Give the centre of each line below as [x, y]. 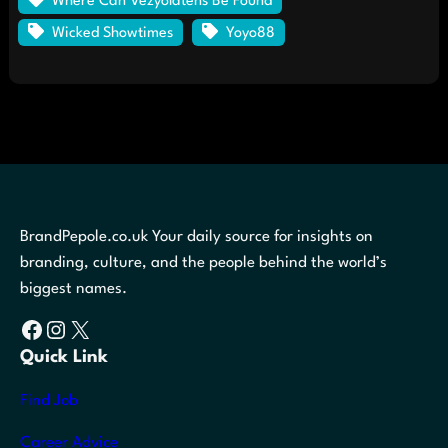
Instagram [52, 328]
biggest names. [73, 289]
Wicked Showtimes [112, 34]
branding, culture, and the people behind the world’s [203, 263]
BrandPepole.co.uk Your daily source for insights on [196, 237]
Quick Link [64, 357]
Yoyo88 [250, 34]
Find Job [49, 401]
